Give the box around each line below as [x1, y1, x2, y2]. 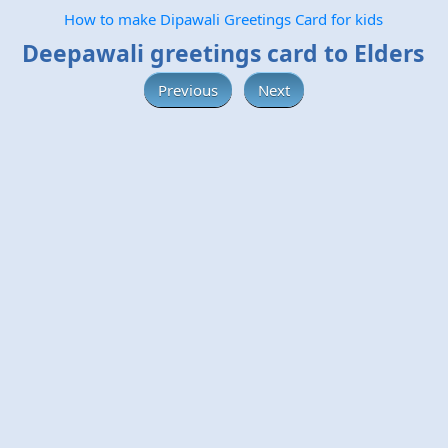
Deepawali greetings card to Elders [22, 37, 424, 69]
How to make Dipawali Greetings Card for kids [63, 9, 383, 29]
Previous [158, 79, 218, 100]
